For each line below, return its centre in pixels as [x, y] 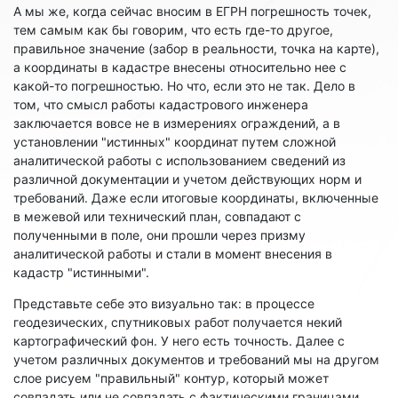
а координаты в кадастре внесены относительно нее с [180, 67]
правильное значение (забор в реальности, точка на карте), [196, 48]
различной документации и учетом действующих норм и [187, 179]
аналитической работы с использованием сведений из [179, 160]
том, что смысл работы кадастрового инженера [161, 104]
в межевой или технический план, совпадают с [157, 216]
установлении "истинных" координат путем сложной [175, 141]
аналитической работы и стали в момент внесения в [173, 253]
